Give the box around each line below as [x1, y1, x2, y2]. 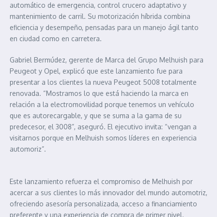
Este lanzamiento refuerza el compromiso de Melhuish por [10, 177, 193, 186]
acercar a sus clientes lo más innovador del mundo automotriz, [10, 188, 207, 197]
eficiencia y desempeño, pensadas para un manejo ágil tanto [10, 23, 199, 32]
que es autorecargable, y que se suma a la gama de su [10, 111, 182, 120]
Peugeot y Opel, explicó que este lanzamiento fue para [10, 67, 183, 76]
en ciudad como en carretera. [10, 34, 102, 43]
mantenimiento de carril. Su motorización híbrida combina [10, 12, 190, 21]
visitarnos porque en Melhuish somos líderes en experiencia [10, 134, 197, 142]
